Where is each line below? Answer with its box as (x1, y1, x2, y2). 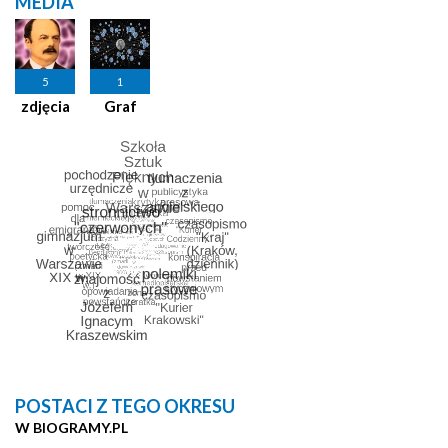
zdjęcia (20, 96, 70, 115)
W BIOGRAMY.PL (15, 418, 128, 436)
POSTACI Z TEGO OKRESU (15, 394, 235, 417)
